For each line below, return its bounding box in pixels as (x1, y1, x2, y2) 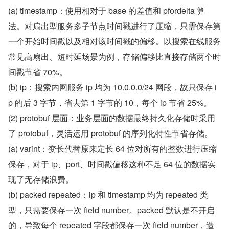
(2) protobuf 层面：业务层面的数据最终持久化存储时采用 (8, 112, 215, 124)
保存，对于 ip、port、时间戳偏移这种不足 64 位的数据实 (8, 158, 216, 170)
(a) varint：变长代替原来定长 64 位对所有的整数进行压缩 (8, 143, 217, 155)
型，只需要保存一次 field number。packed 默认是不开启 (8, 204, 215, 216)
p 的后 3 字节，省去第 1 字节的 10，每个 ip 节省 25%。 (8, 97, 212, 109)
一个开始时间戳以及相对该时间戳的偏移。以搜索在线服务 (8, 35, 221, 48)
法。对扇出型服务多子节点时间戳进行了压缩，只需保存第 (8, 20, 221, 32)
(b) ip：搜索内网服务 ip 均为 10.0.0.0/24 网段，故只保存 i (8, 81, 217, 94)
